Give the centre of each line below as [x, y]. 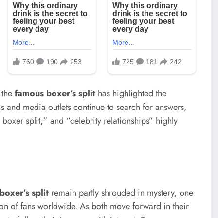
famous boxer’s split [55, 93]
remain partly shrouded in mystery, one [121, 192]
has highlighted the [131, 93]
